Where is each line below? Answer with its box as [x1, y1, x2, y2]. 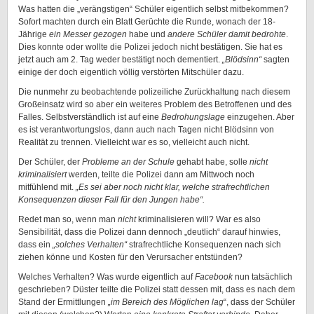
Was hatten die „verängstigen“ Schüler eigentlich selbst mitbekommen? [18, 4, 289, 14]
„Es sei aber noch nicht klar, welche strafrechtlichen [74, 182, 270, 192]
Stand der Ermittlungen [18, 297, 108, 307]
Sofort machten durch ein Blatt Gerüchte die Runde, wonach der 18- [18, 17, 275, 27]
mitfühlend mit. [18, 182, 74, 192]
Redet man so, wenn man [18, 214, 118, 224]
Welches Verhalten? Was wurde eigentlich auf [18, 272, 195, 282]
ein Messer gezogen [49, 29, 127, 39]
